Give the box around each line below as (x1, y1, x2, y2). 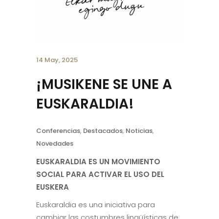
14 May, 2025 (36, 55, 78, 65)
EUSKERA (36, 182, 69, 193)
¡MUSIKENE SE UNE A (36, 75, 172, 94)
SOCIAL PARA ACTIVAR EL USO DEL (36, 169, 164, 180)
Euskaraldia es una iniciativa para (36, 199, 155, 210)
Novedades (36, 139, 73, 149)
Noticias (126, 126, 153, 136)
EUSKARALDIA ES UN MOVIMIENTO (36, 156, 160, 167)
